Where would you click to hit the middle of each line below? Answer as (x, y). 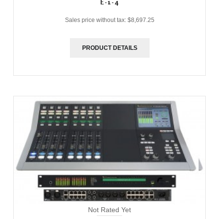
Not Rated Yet (109, 209)
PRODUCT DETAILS (109, 48)
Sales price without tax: (96, 20)
